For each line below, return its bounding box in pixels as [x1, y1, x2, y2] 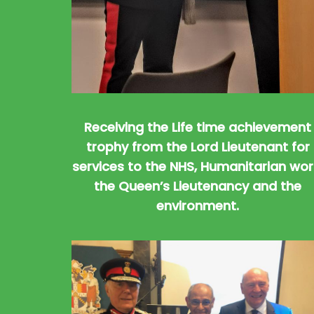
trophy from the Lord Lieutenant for [86, 138, 310, 156]
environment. [156, 197, 239, 215]
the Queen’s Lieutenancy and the [94, 177, 301, 196]
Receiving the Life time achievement [84, 118, 311, 137]
